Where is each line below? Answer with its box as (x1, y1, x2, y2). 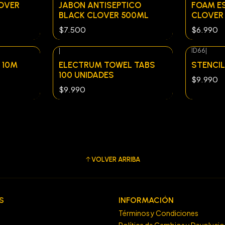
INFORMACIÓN (119, 195, 174, 205)
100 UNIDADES (59, 69, 114, 80)
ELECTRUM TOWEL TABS (59, 59, 155, 70)
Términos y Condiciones (119, 208, 198, 218)
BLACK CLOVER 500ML (59, 10, 149, 21)
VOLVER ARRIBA (91, 155, 140, 164)
